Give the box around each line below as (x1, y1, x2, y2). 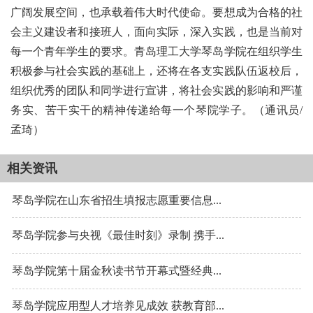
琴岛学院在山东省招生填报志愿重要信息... (12, 194, 221, 206)
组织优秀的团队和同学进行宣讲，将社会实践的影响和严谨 (10, 84, 303, 96)
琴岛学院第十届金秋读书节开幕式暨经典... (12, 264, 221, 277)
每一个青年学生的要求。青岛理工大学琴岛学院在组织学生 (10, 45, 303, 57)
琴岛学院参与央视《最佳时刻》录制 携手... (12, 229, 224, 242)
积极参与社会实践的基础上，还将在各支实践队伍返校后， (10, 64, 303, 77)
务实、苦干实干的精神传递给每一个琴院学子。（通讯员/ (10, 103, 303, 116)
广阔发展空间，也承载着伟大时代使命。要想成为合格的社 (10, 6, 303, 18)
